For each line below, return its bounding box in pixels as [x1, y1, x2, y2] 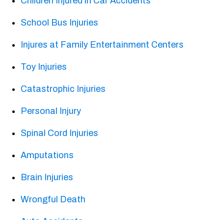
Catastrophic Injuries [21, 84, 106, 94]
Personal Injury [21, 106, 82, 116]
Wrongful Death [21, 194, 86, 205]
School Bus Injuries [21, 18, 99, 28]
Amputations [21, 150, 74, 161]
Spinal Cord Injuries [21, 128, 99, 138]
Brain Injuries [21, 172, 74, 183]
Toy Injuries [21, 62, 67, 72]
